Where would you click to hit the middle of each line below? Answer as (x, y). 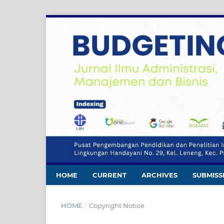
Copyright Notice (116, 205)
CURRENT (109, 175)
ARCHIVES (159, 175)
